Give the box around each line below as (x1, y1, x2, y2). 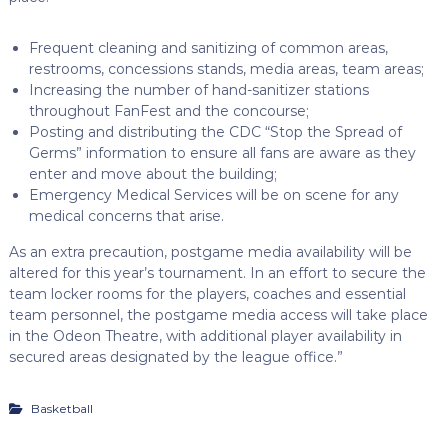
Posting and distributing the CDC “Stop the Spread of (28, 122, 402, 141)
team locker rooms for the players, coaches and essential (8, 284, 406, 303)
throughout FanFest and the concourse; (28, 101, 309, 120)
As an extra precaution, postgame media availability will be (8, 242, 412, 261)
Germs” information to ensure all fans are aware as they (28, 143, 416, 162)
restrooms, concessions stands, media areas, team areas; (28, 59, 424, 78)
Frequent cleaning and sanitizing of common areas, (28, 38, 388, 57)
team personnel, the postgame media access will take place (8, 305, 428, 324)
